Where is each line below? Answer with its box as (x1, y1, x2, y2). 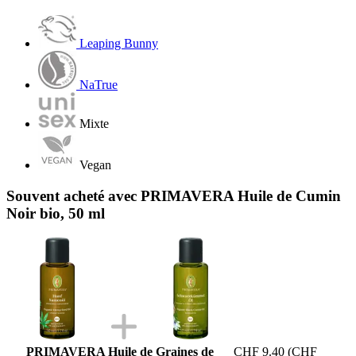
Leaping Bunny (79, 37, 158, 51)
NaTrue (79, 78, 118, 92)
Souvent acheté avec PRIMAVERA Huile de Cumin (6, 187, 341, 204)
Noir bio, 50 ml (6, 204, 105, 222)
